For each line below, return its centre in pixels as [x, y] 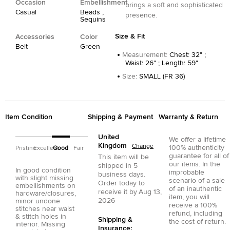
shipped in [115, 166]
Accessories [35, 37]
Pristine [26, 148]
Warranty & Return [188, 117]
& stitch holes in [41, 216]
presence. [141, 15]
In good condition [43, 170]
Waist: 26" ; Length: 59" [162, 63]
